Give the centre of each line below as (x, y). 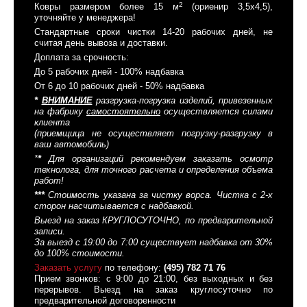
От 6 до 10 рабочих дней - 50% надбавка (119, 86)
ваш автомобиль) (72, 145)
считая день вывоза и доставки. (101, 43)
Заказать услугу (68, 268)
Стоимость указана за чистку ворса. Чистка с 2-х (160, 195)
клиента (52, 123)
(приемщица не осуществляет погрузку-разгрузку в (153, 134)
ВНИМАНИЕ (67, 101)
